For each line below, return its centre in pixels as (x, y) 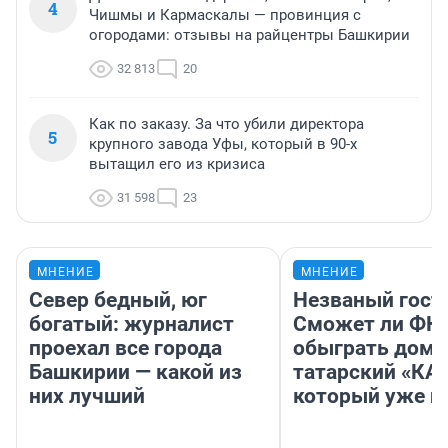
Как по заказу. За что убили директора (226, 123)
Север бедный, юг (118, 299)
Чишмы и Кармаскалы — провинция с (225, 14)
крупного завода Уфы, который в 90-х (223, 143)
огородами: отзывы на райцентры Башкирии (249, 34)
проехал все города (125, 347)
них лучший (87, 395)
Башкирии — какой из (135, 371)
